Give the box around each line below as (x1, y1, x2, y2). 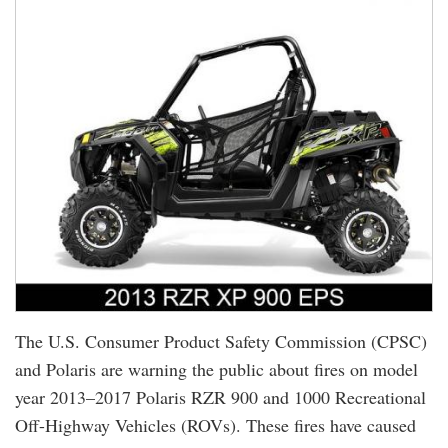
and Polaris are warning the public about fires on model (15, 357, 418, 381)
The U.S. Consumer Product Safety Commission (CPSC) (15, 329, 427, 353)
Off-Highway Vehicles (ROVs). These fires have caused (15, 413, 416, 437)
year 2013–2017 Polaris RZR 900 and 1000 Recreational (15, 385, 426, 409)
